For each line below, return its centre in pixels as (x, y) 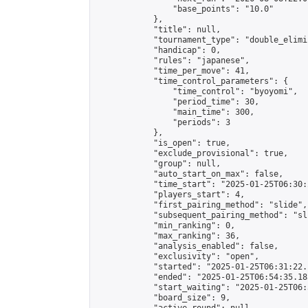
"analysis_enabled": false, (187, 246)
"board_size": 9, (163, 298)
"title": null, (158, 30)
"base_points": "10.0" (185, 9)
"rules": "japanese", (173, 60)
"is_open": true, (163, 143)
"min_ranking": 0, (165, 225)
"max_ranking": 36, (168, 236)
